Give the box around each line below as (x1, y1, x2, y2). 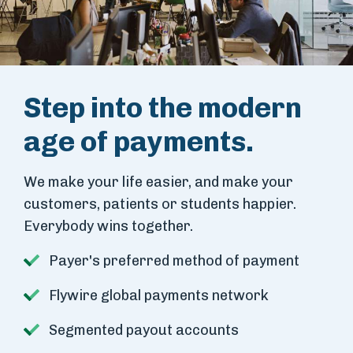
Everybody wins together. (24, 217, 193, 236)
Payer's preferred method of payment (49, 252, 299, 270)
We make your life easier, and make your (24, 173, 293, 191)
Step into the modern (24, 91, 302, 125)
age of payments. (24, 124, 254, 159)
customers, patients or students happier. (24, 195, 296, 214)
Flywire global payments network (49, 287, 269, 305)
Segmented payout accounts (49, 321, 239, 340)
